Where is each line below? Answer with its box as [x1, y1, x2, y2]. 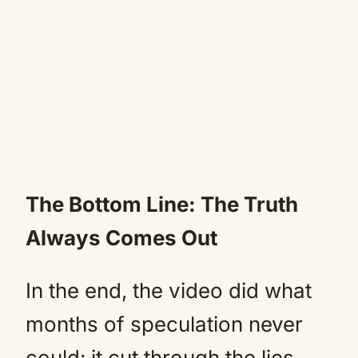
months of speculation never [26, 311, 303, 336]
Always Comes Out [26, 225, 217, 250]
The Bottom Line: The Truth [26, 191, 298, 217]
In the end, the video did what [26, 277, 312, 303]
